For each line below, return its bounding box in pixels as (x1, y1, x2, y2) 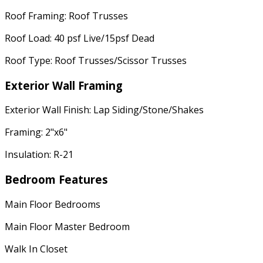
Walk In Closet (5, 242, 68, 255)
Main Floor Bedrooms (5, 197, 100, 211)
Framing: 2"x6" (5, 126, 68, 139)
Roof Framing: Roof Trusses (5, 9, 128, 22)
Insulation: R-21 (5, 148, 73, 161)
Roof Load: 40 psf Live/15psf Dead (5, 31, 154, 45)
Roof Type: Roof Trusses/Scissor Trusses (5, 53, 187, 67)
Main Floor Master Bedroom (5, 220, 130, 233)
